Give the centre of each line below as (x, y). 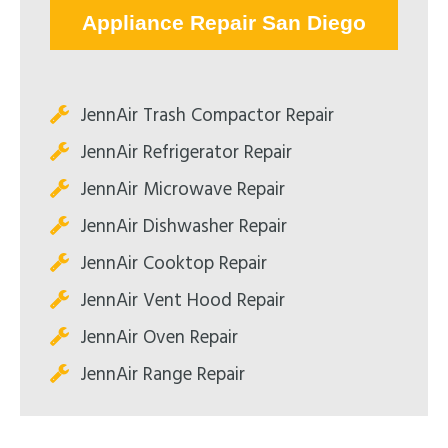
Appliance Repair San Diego (224, 22)
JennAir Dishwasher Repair (183, 226)
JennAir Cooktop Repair (173, 263)
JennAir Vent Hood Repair (182, 300)
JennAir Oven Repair (159, 337)
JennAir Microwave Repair (182, 189)
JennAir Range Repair (162, 374)
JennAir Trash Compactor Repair (207, 115)
